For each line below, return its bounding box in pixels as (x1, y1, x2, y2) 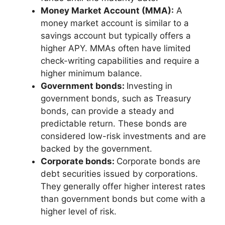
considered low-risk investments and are (41, 131, 206, 141)
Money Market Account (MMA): (41, 5, 174, 16)
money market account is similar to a (41, 18, 189, 28)
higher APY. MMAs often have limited (41, 43, 191, 53)
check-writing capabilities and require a (41, 55, 199, 66)
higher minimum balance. (41, 68, 142, 78)
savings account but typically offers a (41, 30, 191, 41)
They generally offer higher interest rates (41, 181, 205, 191)
